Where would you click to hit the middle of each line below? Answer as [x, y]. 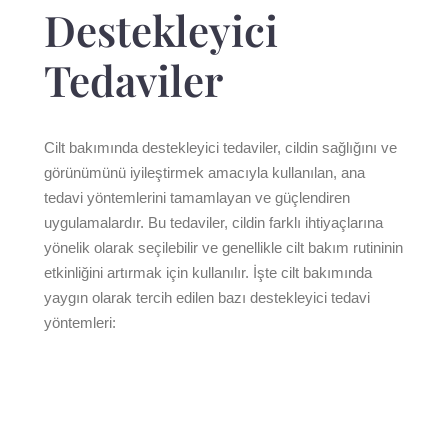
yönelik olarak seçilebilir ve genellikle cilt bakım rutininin [223, 247]
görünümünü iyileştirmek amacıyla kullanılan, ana [204, 172]
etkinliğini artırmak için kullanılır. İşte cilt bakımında [208, 272]
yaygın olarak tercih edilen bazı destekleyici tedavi [207, 297]
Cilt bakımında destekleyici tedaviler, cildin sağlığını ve [220, 147]
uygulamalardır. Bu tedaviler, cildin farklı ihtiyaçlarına [213, 222]
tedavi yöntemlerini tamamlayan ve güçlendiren [197, 197]
